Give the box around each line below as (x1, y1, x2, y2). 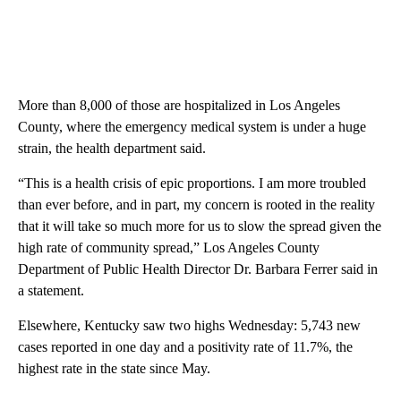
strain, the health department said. (18, 140, 206, 156)
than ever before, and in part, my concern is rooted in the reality (18, 196, 375, 212)
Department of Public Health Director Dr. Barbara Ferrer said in (18, 260, 378, 277)
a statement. (18, 282, 84, 298)
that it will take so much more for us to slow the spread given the (18, 218, 381, 234)
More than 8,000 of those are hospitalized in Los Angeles (18, 97, 340, 113)
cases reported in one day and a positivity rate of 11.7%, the (18, 338, 353, 354)
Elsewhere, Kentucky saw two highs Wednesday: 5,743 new (18, 317, 361, 333)
